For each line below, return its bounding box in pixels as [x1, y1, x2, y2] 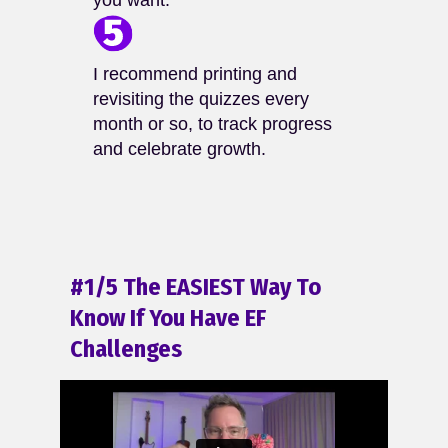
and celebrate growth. [92, 139, 266, 160]
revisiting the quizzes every [92, 89, 309, 110]
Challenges [70, 335, 182, 364]
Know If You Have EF [70, 304, 266, 333]
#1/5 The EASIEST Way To [70, 273, 321, 302]
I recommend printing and [92, 64, 297, 85]
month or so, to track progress [92, 114, 332, 135]
